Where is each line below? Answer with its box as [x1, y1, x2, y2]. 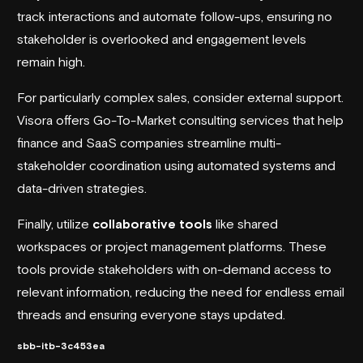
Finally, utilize [17, 216, 92, 231]
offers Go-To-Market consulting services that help [53, 112, 344, 127]
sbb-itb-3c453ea [17, 340, 105, 352]
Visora [17, 112, 53, 127]
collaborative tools [92, 216, 212, 231]
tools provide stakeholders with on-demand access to [17, 261, 331, 276]
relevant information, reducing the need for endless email [17, 284, 344, 299]
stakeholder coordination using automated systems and [17, 157, 335, 173]
